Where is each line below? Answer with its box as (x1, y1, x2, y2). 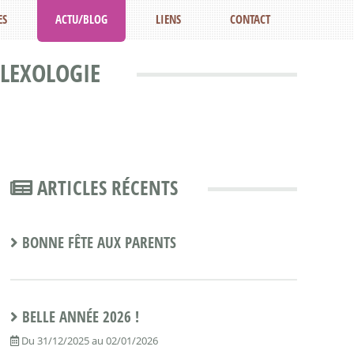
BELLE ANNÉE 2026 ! (21, 307, 139, 327)
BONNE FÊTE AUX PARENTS (21, 232, 176, 253)
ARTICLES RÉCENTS (32, 174, 178, 201)
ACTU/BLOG (55, 11, 108, 27)
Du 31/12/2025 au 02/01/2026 (18, 333, 158, 348)
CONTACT (229, 11, 270, 27)
